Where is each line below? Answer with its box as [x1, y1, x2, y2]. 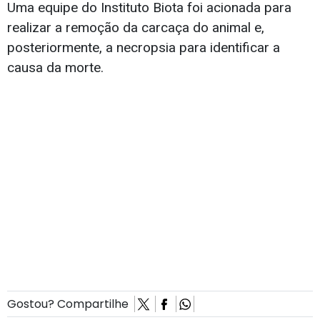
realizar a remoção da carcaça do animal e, [7, 19, 264, 36]
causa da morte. [7, 59, 104, 76]
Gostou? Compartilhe [7, 295, 134, 312]
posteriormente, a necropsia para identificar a [7, 39, 280, 56]
